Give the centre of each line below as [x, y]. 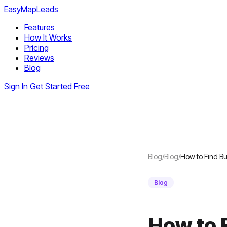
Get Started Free [60, 86]
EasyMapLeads [31, 9]
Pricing [36, 48]
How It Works [48, 37]
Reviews [39, 58]
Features [40, 27]
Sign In [16, 86]
